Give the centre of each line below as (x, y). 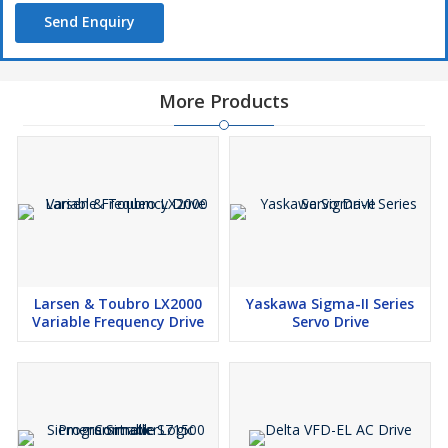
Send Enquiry (89, 22)
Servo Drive (330, 322)
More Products (224, 101)
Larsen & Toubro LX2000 (118, 304)
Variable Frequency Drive (118, 322)
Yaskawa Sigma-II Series (330, 304)
